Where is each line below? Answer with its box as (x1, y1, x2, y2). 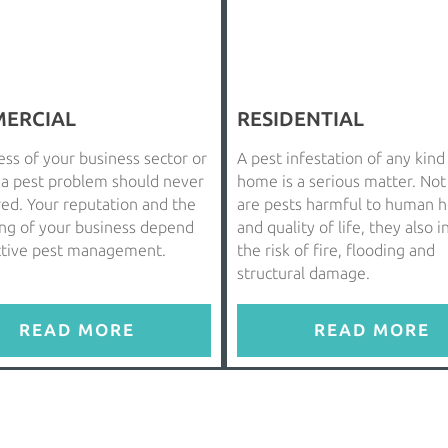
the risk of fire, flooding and (237, 240, 435, 260)
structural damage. (237, 263, 370, 283)
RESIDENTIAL (237, 106, 364, 131)
